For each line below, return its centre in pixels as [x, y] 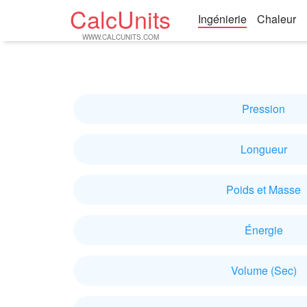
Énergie [263, 230]
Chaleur [277, 19]
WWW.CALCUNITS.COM [121, 37]
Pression [263, 109]
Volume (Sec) [263, 270]
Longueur [263, 149]
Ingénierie [222, 19]
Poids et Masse [263, 189]
